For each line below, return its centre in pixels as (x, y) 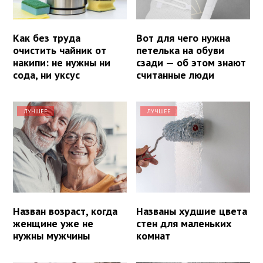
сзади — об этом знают (191, 63)
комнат (154, 236)
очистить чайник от (60, 50)
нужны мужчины (51, 236)
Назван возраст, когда (65, 211)
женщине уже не (53, 224)
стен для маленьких (184, 224)
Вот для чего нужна (183, 38)
